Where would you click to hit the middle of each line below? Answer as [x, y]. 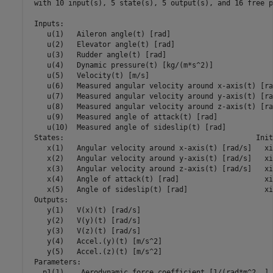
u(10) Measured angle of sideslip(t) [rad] [128, 127]
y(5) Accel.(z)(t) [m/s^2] [96, 251]
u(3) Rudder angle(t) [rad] [98, 55]
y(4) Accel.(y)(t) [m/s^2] [96, 241]
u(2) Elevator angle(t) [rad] [102, 44]
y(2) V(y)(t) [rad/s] [85, 220]
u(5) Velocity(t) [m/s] [89, 75]
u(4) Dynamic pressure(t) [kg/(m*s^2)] [121, 65]
